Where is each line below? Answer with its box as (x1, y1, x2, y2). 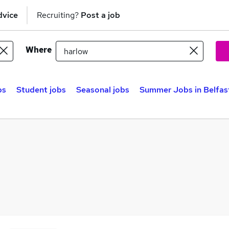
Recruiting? (37, 9, 81, 20)
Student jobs (16, 84, 66, 95)
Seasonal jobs (76, 84, 129, 95)
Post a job (81, 9, 120, 20)
